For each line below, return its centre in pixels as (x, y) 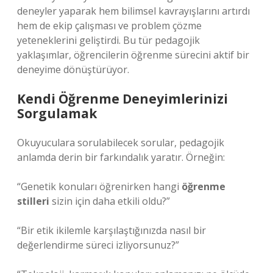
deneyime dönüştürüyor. (73, 69)
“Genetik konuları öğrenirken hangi (99, 186)
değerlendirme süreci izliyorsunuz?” (98, 245)
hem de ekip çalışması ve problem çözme (109, 26)
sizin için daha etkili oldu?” (110, 201)
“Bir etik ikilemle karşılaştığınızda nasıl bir (112, 230)
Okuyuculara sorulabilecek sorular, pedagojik (121, 143)
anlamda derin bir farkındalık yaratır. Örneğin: (121, 157)
